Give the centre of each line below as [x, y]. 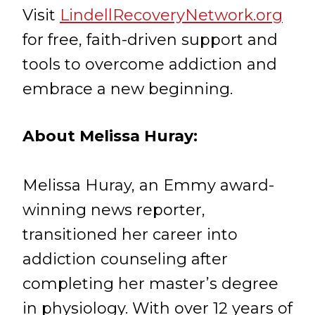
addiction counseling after [125, 259]
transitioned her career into [130, 234]
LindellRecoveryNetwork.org [171, 15]
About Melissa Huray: [110, 136]
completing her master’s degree [150, 284]
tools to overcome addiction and [150, 64]
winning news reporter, [114, 210]
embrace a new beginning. [128, 89]
